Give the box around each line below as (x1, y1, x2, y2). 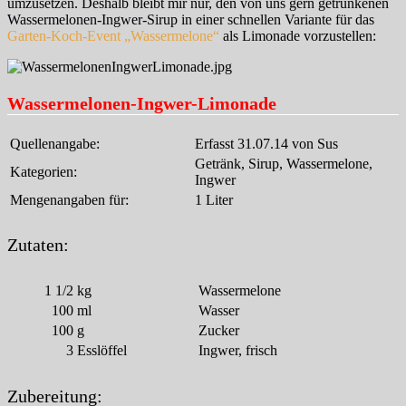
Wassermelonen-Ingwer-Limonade (7, 92, 276, 113)
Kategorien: (10, 163, 77, 179)
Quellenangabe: (10, 135, 100, 151)
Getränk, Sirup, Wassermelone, (195, 155, 372, 171)
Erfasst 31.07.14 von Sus (195, 135, 338, 151)
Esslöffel (77, 343, 127, 359)
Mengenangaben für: (10, 191, 129, 208)
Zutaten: (7, 235, 69, 256)
